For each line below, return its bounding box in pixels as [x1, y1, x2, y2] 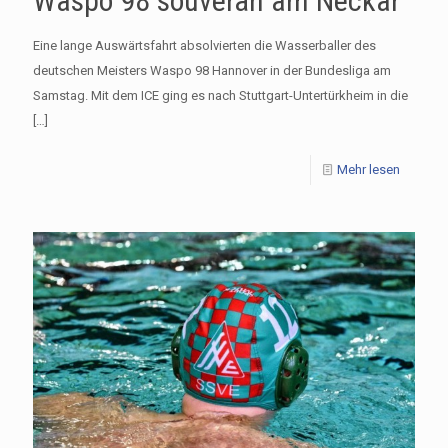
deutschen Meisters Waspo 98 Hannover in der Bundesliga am [33, 63, 391, 79]
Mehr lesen [337, 162, 400, 178]
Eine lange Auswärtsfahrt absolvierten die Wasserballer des [33, 38, 376, 54]
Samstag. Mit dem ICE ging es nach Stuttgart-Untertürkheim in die [33, 88, 408, 104]
